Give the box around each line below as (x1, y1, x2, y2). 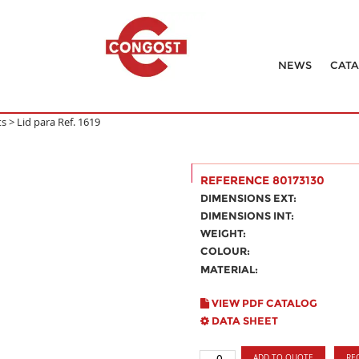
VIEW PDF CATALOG (209, 296, 317, 309)
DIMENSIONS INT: (200, 209, 294, 222)
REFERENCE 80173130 (200, 173, 325, 188)
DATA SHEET (209, 314, 278, 327)
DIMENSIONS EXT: (200, 192, 296, 204)
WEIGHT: (200, 227, 246, 240)
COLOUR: (200, 244, 250, 257)
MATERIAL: (200, 263, 258, 276)
